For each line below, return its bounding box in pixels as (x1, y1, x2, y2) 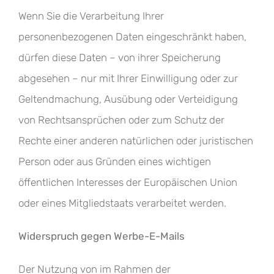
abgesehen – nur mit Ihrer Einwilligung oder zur (18, 72, 238, 84)
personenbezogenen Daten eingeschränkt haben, (18, 31, 246, 43)
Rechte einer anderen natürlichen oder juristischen (18, 135, 253, 147)
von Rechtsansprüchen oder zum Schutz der (18, 114, 224, 126)
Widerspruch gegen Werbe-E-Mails (18, 230, 185, 242)
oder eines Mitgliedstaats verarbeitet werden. (18, 197, 226, 209)
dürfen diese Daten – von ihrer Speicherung (18, 51, 221, 64)
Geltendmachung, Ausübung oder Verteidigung (18, 93, 238, 105)
